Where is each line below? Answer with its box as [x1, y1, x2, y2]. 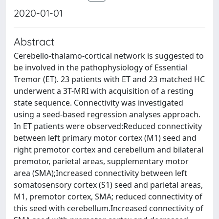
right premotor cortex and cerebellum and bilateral [14, 144, 203, 155]
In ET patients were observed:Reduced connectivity [14, 121, 202, 131]
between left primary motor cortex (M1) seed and [14, 132, 197, 143]
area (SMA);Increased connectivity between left [14, 168, 187, 178]
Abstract [14, 35, 54, 48]
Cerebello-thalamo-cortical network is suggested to [14, 50, 204, 61]
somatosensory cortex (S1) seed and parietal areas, [14, 179, 203, 190]
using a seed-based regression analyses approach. [14, 109, 200, 120]
